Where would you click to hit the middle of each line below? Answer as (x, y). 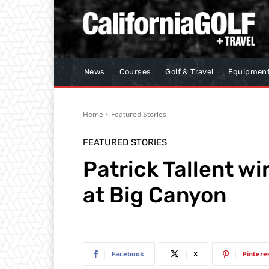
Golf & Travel (189, 72)
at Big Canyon (155, 195)
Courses (135, 72)
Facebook (128, 254)
